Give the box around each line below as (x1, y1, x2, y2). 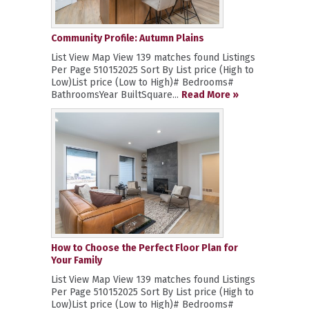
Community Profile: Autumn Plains (51, 32, 204, 44)
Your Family (51, 254, 102, 266)
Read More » (181, 88, 239, 101)
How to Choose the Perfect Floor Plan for (51, 241, 238, 254)
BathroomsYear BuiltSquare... (51, 88, 181, 101)
